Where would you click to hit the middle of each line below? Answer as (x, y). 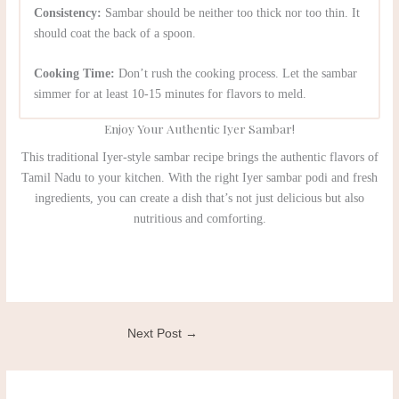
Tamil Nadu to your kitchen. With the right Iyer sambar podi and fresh (199, 177)
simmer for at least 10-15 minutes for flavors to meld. (171, 94)
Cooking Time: (75, 73)
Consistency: (68, 12)
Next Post (156, 334)
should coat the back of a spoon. (115, 33)
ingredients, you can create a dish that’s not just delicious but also (199, 198)
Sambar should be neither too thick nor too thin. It (231, 12)
